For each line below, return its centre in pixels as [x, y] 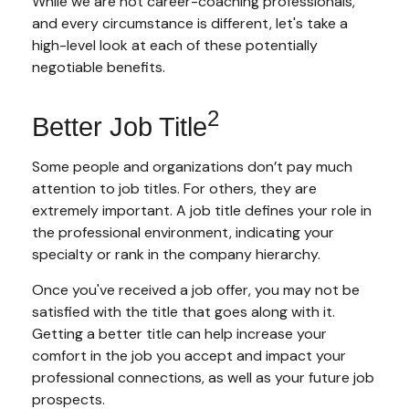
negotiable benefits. [99, 68]
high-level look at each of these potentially [175, 46]
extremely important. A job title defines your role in [202, 210]
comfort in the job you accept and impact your [189, 355]
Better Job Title [120, 126]
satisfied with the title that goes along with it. [184, 311]
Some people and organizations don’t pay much [192, 166]
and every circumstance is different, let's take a [190, 24]
